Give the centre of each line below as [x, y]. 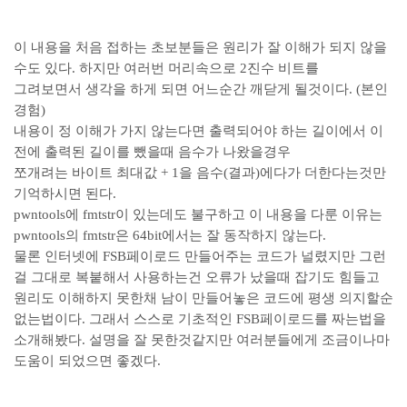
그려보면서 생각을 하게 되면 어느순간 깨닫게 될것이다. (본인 [201, 89]
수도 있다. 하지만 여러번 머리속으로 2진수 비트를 [166, 68]
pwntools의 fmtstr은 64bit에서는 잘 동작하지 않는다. [170, 235]
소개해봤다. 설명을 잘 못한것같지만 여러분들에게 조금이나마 [202, 340]
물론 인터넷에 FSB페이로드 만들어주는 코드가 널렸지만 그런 [200, 256]
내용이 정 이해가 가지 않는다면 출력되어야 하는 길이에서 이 [199, 131]
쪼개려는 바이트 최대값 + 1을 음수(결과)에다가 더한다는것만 [200, 173]
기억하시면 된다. [65, 194]
